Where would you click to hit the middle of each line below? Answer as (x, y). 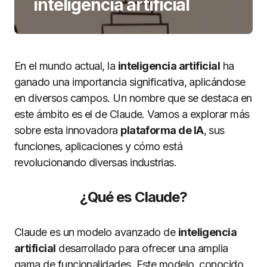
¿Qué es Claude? (133, 197)
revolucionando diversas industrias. (96, 162)
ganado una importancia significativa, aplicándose (130, 82)
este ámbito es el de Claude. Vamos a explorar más (132, 114)
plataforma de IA (162, 130)
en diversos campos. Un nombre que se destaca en (133, 98)
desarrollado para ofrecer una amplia (142, 248)
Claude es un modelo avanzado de (96, 232)
